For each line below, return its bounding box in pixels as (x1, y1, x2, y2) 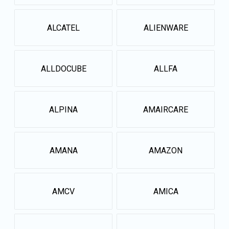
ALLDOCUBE (40, 63, 86, 74)
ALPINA (49, 104, 78, 114)
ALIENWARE (143, 22, 188, 33)
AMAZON (149, 145, 182, 155)
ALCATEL (47, 22, 80, 33)
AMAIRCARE (143, 104, 188, 114)
